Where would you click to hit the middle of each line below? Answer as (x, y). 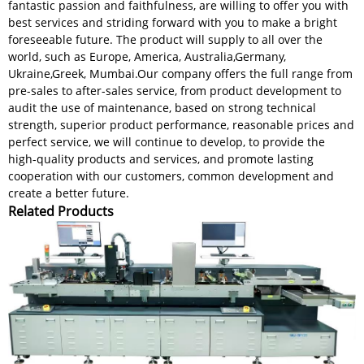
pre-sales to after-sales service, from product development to (175, 91)
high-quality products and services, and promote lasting (161, 159)
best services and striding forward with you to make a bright (173, 23)
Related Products (61, 212)
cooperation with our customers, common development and (171, 176)
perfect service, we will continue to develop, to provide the (167, 142)
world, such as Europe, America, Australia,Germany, (147, 57)
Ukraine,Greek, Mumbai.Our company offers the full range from (180, 74)
